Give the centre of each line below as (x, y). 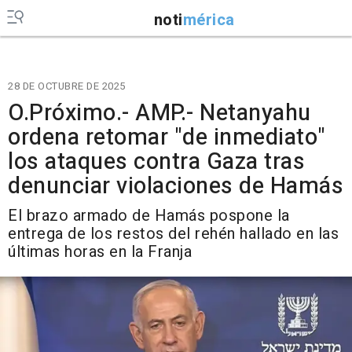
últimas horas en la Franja (100, 252)
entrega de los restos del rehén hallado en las (173, 234)
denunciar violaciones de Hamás (176, 186)
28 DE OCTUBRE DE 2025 (67, 86)
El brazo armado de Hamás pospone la (149, 216)
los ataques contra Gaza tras (156, 162)
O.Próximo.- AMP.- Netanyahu (159, 113)
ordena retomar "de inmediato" (167, 137)
